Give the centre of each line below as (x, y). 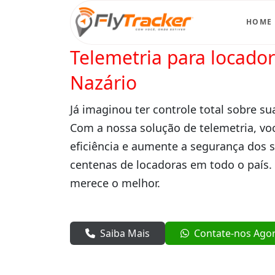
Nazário (103, 82)
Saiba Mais (125, 233)
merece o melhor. (115, 183)
